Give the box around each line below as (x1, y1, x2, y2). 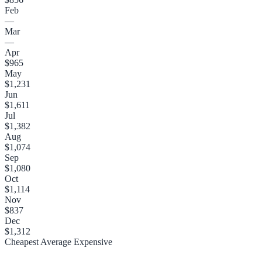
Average (39, 236, 71, 247)
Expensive (71, 236, 112, 247)
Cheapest (5, 236, 39, 247)
